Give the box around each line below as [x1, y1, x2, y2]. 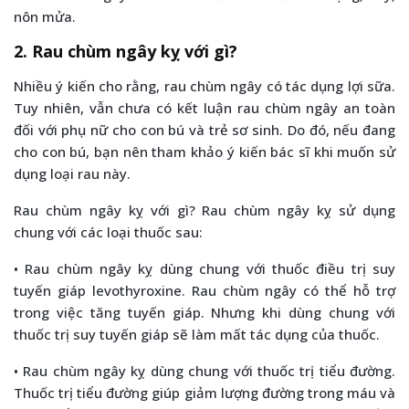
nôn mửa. [14, 6, 76, 26]
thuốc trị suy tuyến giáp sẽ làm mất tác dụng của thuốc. [14, 324, 380, 343]
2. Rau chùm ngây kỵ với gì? [14, 39, 237, 62]
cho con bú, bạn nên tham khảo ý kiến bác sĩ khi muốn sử [14, 142, 395, 161]
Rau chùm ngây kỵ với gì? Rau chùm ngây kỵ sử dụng [14, 200, 395, 219]
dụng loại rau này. [14, 163, 131, 183]
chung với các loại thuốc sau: [14, 222, 203, 241]
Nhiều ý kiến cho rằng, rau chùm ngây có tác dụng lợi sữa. [14, 76, 395, 95]
